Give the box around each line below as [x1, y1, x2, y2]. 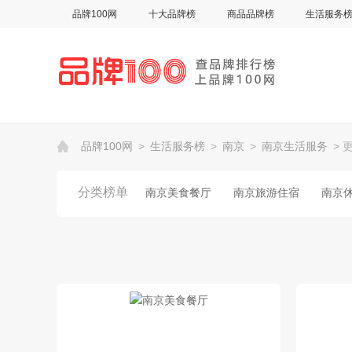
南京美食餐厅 [145, 186, 211, 200]
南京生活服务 [262, 140, 328, 152]
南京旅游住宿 [233, 186, 299, 200]
